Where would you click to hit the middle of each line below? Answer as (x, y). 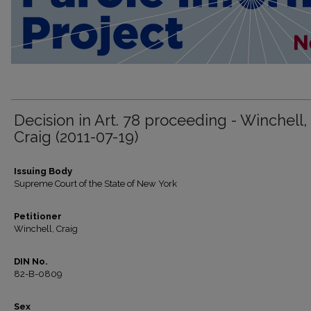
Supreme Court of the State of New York (95, 184)
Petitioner (38, 216)
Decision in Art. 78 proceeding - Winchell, (160, 120)
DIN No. (31, 261)
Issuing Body (43, 171)
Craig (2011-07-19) (76, 137)
